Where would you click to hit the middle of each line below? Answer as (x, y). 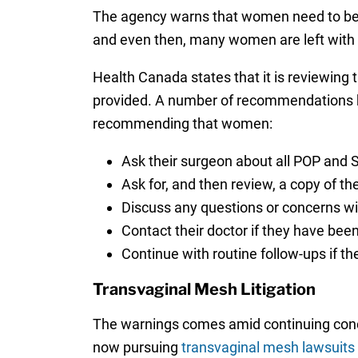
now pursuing (137, 348)
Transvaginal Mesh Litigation (204, 290)
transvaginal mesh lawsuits (268, 348)
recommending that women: (182, 124)
